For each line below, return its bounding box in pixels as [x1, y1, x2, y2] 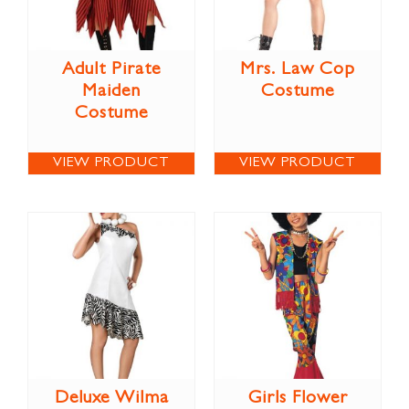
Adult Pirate [62, 60, 161, 79]
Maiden [82, 82, 141, 101]
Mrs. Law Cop [240, 60, 355, 79]
